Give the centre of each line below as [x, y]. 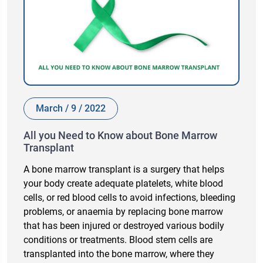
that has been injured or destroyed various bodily [124, 225]
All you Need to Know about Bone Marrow [120, 135]
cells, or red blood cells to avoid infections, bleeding [129, 197]
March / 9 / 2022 [71, 108]
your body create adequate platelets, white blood [123, 183]
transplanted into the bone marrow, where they [119, 254]
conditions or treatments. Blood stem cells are [118, 240]
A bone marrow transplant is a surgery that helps [124, 169]
